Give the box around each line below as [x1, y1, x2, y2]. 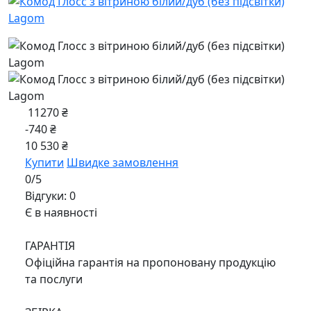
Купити [25, 155, 64, 170]
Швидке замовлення [67, 155, 178, 170]
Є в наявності [25, 205, 97, 220]
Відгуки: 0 [25, 188, 76, 203]
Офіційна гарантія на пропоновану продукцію [25, 255, 276, 270]
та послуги [25, 271, 83, 287]
